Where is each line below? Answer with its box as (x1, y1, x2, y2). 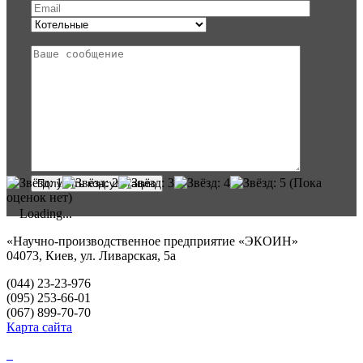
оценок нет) (6, 190, 72, 204)
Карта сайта (6, 319, 72, 334)
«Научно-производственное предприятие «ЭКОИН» (6, 233, 298, 248)
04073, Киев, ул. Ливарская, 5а (6, 248, 176, 263)
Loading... (19, 206, 72, 220)
